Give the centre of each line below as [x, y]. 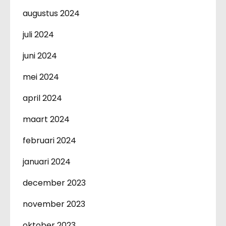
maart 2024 [46, 119]
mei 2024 [41, 77]
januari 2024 [47, 161]
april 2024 [42, 98]
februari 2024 [49, 140]
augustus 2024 [51, 13]
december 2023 [54, 183]
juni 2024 [40, 55]
